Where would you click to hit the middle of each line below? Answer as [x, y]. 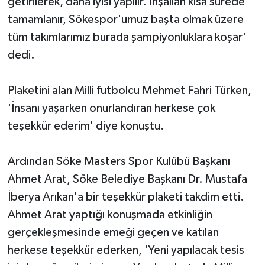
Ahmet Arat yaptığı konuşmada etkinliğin [110, 214]
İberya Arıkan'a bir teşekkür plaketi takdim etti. [126, 197]
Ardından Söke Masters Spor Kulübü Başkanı [119, 161]
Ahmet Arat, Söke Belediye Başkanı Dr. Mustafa [127, 179]
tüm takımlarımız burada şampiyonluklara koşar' [127, 37]
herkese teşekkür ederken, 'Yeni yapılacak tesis [126, 250]
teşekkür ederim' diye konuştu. [86, 126]
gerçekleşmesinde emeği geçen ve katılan [113, 232]
